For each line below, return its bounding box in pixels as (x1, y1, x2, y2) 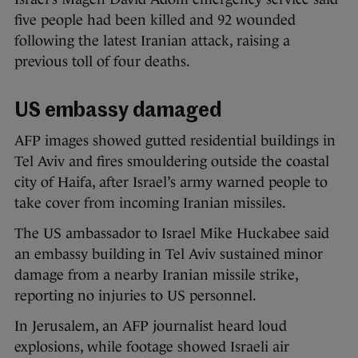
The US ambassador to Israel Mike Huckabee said (14, 225, 329, 242)
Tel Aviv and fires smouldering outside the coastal (14, 153, 329, 170)
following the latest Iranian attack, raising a (14, 33, 290, 50)
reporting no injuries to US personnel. (14, 288, 257, 304)
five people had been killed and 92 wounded (14, 12, 296, 29)
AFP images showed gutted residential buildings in (14, 133, 336, 149)
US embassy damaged (14, 101, 221, 122)
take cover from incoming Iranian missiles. (14, 195, 286, 212)
